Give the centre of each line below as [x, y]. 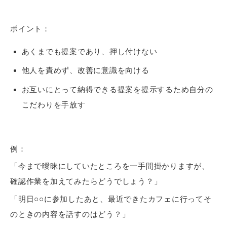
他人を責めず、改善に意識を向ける [85, 70]
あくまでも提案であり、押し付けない [89, 51]
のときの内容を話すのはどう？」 [70, 214]
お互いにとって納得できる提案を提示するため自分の [117, 89]
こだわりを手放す [53, 104]
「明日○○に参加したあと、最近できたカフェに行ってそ [111, 199]
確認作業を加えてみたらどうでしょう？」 [86, 181]
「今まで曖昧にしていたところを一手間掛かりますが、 [110, 166]
